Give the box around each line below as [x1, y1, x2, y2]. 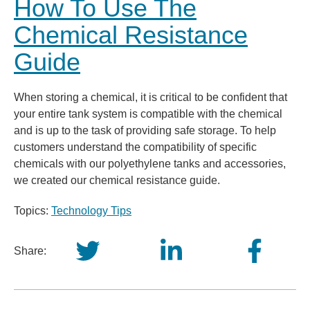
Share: [14, 244, 46, 257]
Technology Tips [51, 205, 131, 217]
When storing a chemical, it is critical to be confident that [14, 91, 287, 103]
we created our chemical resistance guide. [14, 174, 220, 186]
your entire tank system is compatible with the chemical [14, 108, 282, 120]
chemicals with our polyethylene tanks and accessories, [14, 158, 286, 170]
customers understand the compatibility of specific [14, 141, 257, 153]
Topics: [14, 205, 51, 217]
